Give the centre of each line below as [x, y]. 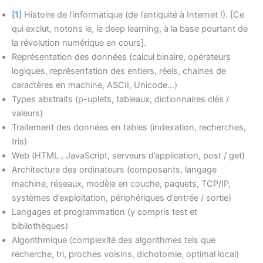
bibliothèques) [40, 226]
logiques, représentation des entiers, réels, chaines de [119, 71]
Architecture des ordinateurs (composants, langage [114, 169]
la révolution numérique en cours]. [79, 43]
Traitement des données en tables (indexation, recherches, [129, 127]
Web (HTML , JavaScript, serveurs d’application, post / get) [128, 155]
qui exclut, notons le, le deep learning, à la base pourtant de [130, 28]
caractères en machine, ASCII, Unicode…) [95, 85]
